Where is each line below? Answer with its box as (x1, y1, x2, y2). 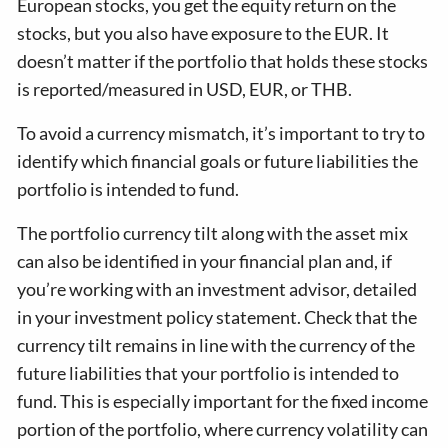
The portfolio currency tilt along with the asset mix (17, 222, 409, 245)
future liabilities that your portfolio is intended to (17, 362, 400, 385)
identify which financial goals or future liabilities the (17, 150, 419, 173)
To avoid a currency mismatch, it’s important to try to (17, 122, 426, 145)
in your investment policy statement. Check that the (17, 306, 418, 329)
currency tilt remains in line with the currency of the (17, 334, 416, 357)
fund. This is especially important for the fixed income (17, 390, 429, 413)
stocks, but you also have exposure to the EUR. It (17, 22, 390, 45)
